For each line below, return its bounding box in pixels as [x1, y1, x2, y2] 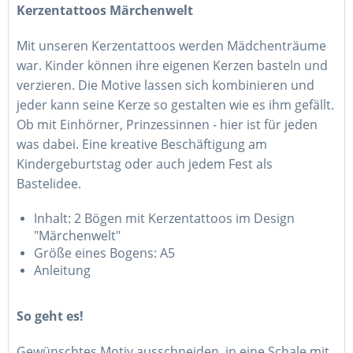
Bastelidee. [17, 175, 81, 192]
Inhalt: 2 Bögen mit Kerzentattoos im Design [34, 210, 295, 227]
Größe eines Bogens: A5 [34, 244, 175, 262]
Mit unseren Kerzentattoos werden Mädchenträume [17, 37, 326, 54]
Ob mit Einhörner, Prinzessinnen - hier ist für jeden [17, 116, 318, 133]
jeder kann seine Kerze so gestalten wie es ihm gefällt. [17, 96, 334, 113]
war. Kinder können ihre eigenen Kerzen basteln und [17, 57, 328, 74]
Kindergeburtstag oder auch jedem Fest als [17, 155, 273, 173]
